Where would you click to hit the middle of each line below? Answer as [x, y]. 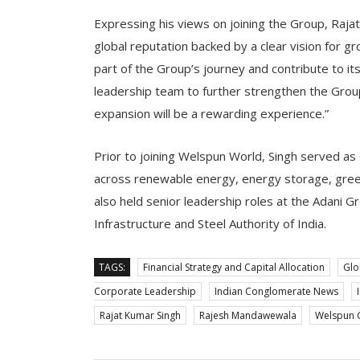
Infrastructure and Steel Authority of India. [210, 223]
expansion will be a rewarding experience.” [211, 113]
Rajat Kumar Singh [140, 315]
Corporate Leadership [145, 291]
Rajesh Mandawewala [248, 315]
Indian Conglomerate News [276, 291]
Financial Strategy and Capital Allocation [234, 267]
